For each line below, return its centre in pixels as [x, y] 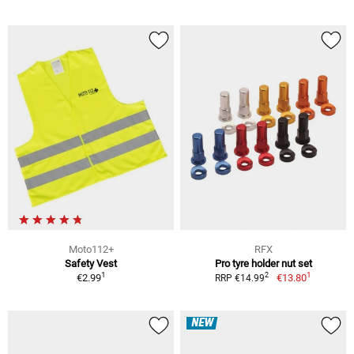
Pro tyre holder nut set [263, 263]
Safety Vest [91, 263]
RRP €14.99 [240, 278]
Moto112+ [91, 249]
